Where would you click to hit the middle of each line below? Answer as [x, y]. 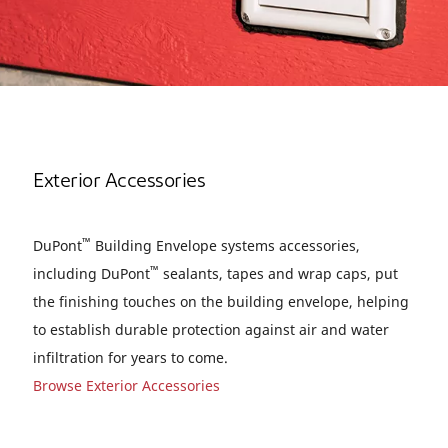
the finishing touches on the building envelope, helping [221, 301]
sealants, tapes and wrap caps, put [278, 273]
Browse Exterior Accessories [126, 385]
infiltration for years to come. [130, 357]
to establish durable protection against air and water [211, 329]
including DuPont [91, 273]
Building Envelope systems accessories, [225, 245]
